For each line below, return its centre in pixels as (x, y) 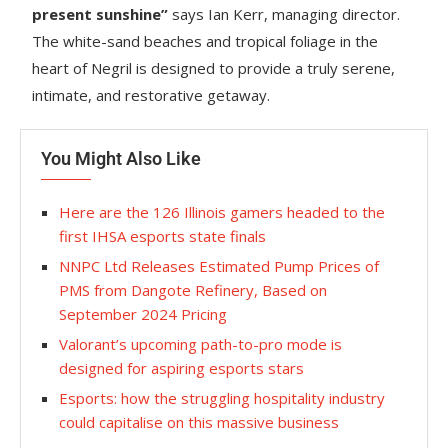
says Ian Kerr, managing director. (284, 14)
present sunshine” (100, 14)
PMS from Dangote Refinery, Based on (193, 290)
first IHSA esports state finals (162, 236)
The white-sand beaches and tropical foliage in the (205, 41)
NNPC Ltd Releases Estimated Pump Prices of (219, 266)
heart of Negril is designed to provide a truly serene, (214, 68)
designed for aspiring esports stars (181, 368)
